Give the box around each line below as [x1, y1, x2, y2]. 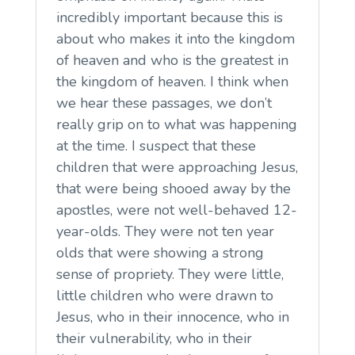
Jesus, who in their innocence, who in [55, 307, 289, 326]
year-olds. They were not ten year [55, 221, 274, 241]
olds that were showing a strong [55, 242, 264, 262]
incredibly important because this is [55, 7, 283, 27]
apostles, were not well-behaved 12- [55, 200, 297, 219]
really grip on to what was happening [55, 114, 297, 134]
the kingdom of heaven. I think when [55, 71, 288, 91]
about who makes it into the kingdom [55, 29, 295, 48]
